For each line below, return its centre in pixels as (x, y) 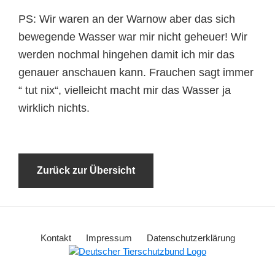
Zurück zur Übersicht (86, 170)
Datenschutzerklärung (191, 238)
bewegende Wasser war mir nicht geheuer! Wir (133, 37)
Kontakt (56, 238)
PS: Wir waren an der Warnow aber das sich (127, 19)
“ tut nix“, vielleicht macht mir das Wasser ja (125, 90)
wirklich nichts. (54, 108)
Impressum (109, 238)
